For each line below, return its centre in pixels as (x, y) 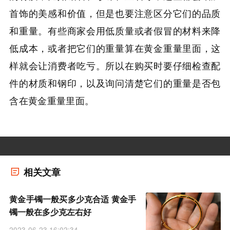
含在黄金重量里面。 (52, 100)
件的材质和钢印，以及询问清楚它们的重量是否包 (115, 82)
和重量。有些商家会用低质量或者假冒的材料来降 (115, 30)
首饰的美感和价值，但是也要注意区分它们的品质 (115, 13)
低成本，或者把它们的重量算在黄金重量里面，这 (115, 47)
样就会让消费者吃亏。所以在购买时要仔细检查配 (115, 65)
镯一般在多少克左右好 (51, 212)
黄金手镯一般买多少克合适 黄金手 (73, 199)
